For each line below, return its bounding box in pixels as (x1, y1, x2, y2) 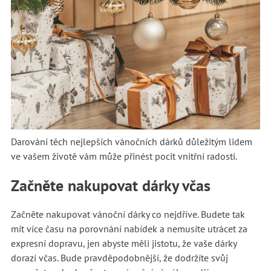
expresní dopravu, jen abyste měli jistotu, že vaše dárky (10, 237, 237, 249)
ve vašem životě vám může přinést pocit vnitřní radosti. (10, 149, 237, 162)
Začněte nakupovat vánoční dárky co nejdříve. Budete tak (10, 207, 245, 220)
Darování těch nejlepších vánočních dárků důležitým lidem (10, 135, 252, 148)
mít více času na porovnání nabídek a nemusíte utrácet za (10, 222, 247, 235)
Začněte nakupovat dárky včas (10, 175, 215, 195)
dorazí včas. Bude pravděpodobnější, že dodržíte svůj (10, 251, 228, 264)
